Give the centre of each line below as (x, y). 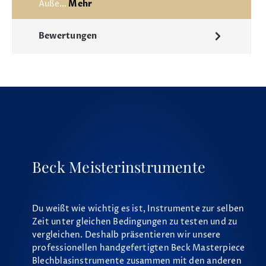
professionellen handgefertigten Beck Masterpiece (138, 248)
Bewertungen (68, 37)
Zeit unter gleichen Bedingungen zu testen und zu (134, 222)
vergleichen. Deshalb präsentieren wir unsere (126, 235)
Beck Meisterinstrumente (119, 166)
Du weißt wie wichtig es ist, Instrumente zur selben (138, 209)
